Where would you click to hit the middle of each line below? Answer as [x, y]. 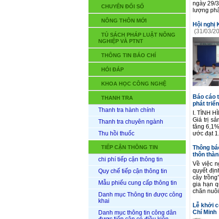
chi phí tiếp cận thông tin [131, 159]
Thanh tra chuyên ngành [131, 122]
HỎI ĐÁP [112, 69]
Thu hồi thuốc [116, 133]
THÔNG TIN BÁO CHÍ [129, 55]
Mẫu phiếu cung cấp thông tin [138, 183]
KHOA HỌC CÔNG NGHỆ [134, 84]
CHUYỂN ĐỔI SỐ [123, 6]
